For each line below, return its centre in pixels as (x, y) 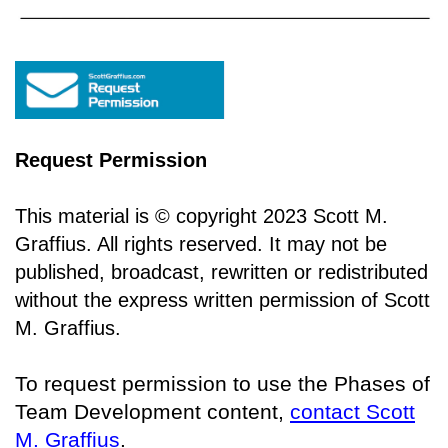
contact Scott (352, 412)
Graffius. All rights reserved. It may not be (201, 244)
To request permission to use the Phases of (222, 384)
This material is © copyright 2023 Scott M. (201, 216)
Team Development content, (152, 412)
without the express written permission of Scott (222, 300)
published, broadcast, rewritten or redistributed (221, 272)
